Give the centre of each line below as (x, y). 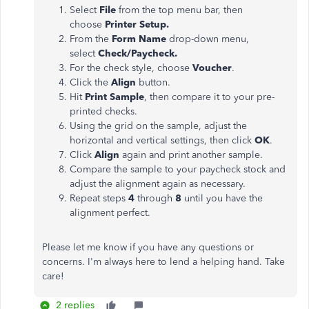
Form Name (139, 39)
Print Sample (114, 97)
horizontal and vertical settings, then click (162, 140)
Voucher (212, 68)
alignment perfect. (110, 213)
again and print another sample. (191, 155)
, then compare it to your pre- (209, 97)
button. (153, 82)
